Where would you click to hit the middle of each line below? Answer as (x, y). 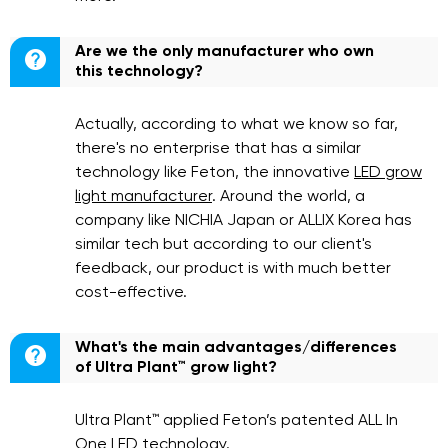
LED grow (388, 173)
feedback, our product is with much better (233, 269)
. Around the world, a (288, 197)
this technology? (139, 72)
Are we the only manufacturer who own (224, 52)
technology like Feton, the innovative (214, 173)
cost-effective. (131, 293)
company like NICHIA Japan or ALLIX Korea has (243, 221)
